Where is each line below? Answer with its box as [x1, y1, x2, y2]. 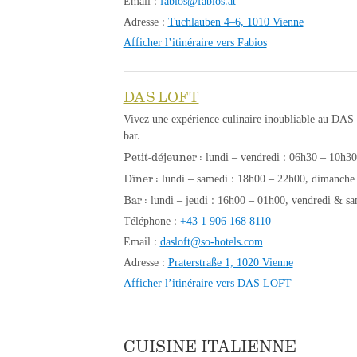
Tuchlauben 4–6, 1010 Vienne [167, 14, 304, 29]
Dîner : [123, 170, 159, 186]
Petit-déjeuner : [123, 148, 202, 164]
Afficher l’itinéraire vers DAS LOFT [123, 275, 292, 291]
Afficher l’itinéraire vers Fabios [123, 34, 267, 50]
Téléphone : [123, 213, 180, 229]
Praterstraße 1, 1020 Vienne [167, 254, 293, 270]
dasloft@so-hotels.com [159, 233, 263, 249]
